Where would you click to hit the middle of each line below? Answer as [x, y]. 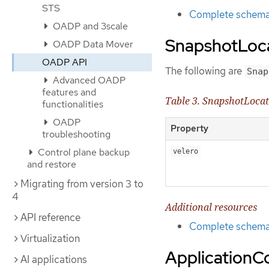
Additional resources [211, 207]
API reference [50, 217]
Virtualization [50, 238]
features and [69, 92]
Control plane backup [83, 152]
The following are [205, 71]
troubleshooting [76, 134]
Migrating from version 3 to [82, 184]
